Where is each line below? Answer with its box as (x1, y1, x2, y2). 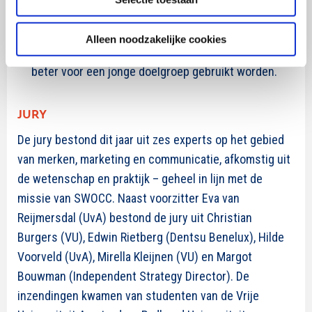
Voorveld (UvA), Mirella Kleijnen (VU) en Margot (17, 249, 252, 264)
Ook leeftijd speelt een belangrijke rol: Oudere (31, 5, 262, 20)
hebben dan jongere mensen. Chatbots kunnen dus (31, 44, 287, 59)
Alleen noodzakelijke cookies (86, 33, 226, 45)
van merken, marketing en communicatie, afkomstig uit (17, 151, 290, 166)
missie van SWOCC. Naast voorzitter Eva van (17, 190, 240, 205)
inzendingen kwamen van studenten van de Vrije (17, 288, 259, 303)
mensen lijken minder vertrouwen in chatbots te (31, 24, 272, 40)
